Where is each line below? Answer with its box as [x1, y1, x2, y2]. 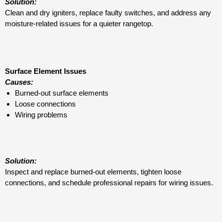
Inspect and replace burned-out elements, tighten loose [5, 167, 181, 176]
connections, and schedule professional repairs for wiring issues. [5, 178, 213, 187]
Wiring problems [15, 111, 67, 119]
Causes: [5, 78, 33, 87]
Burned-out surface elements [15, 89, 109, 98]
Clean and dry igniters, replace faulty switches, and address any [5, 8, 211, 17]
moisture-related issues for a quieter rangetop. [5, 19, 153, 28]
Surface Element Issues [5, 67, 86, 76]
